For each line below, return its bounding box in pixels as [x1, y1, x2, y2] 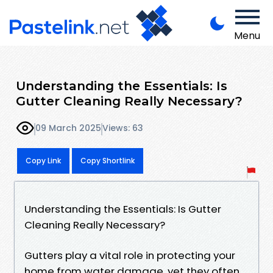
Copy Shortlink [80, 155, 135, 166]
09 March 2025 [35, 122, 101, 135]
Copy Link [26, 155, 61, 166]
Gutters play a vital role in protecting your [24, 247, 235, 263]
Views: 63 [102, 122, 143, 135]
